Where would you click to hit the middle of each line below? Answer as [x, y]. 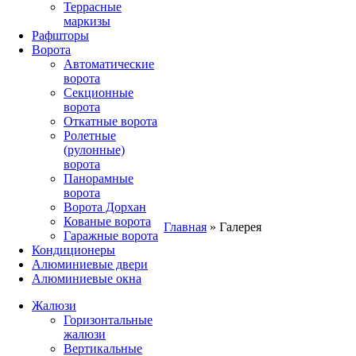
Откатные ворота [110, 122]
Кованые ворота [107, 222]
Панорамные [99, 179]
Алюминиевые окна [87, 279]
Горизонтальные [108, 320]
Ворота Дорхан [105, 207]
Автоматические [109, 64]
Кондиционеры [74, 250]
